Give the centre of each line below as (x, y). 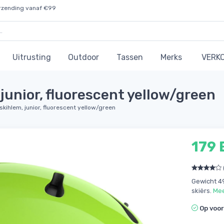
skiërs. (202, 190)
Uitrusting (32, 57)
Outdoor (83, 57)
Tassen (130, 57)
